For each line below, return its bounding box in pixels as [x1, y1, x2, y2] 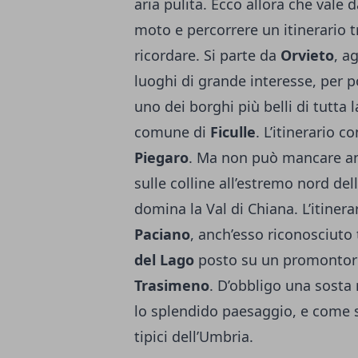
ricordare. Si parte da [134, 46, 280, 66]
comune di [134, 122, 210, 142]
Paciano [134, 225, 190, 245]
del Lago [134, 250, 194, 270]
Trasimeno [134, 276, 209, 296]
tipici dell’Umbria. [134, 327, 253, 347]
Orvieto [280, 46, 334, 66]
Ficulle [210, 122, 256, 142]
